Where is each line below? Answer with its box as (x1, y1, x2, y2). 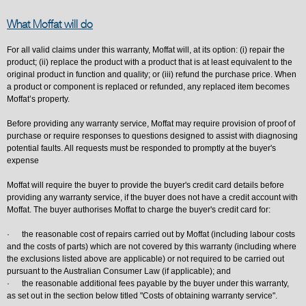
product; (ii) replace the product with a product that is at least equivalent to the (7, 57, 292, 67)
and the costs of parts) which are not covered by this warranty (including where (7, 242, 296, 251)
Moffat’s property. (7, 94, 70, 104)
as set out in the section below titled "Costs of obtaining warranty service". (7, 291, 277, 301)
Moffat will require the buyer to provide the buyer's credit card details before (7, 180, 284, 190)
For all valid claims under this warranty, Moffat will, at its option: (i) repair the (7, 45, 285, 55)
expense (7, 156, 39, 165)
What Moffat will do (7, 19, 93, 31)
